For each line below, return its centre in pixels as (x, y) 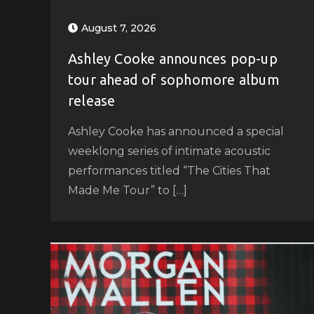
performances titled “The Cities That (169, 170)
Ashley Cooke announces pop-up (173, 58)
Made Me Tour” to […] (128, 190)
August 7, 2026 (119, 28)
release (92, 100)
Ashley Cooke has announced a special (176, 131)
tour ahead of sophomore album (174, 79)
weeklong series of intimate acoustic (169, 151)
